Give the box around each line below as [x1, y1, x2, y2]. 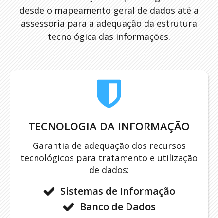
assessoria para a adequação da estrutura [21, 17, 197, 29]
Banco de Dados [80, 200, 156, 213]
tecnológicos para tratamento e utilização [20, 151, 198, 163]
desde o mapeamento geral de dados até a [19, 4, 199, 16]
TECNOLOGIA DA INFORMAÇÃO [28, 118, 190, 133]
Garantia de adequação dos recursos [32, 139, 186, 151]
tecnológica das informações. [48, 30, 170, 42]
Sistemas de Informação [60, 184, 175, 198]
